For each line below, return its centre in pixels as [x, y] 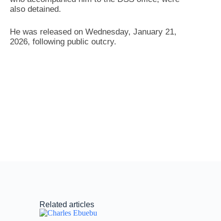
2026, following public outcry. [63, 41]
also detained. [36, 9]
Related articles [67, 204]
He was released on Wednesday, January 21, [93, 32]
